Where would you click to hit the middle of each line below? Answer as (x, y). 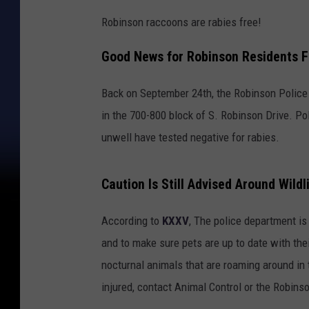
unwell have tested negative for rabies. (190, 138)
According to (132, 221)
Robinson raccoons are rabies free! (181, 22)
